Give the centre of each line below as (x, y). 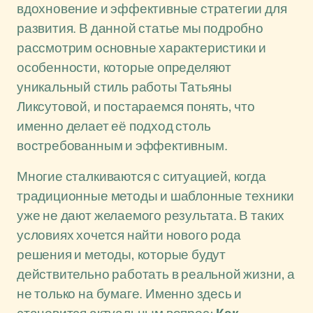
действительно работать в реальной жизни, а (156, 274)
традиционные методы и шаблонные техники (155, 196)
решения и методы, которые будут (122, 254)
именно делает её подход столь (114, 126)
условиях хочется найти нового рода (129, 235)
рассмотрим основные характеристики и (142, 48)
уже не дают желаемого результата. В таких (151, 215)
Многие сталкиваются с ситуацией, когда (141, 176)
